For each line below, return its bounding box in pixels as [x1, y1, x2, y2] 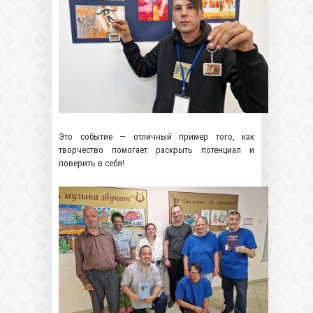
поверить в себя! [59, 158, 124, 168]
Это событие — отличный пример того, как [59, 131, 254, 142]
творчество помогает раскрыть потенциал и [59, 145, 254, 155]
